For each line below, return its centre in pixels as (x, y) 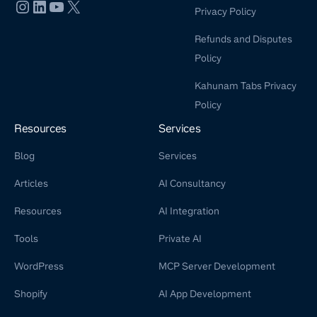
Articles (31, 184)
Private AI (180, 239)
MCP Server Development (217, 266)
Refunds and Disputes (243, 39)
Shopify (31, 294)
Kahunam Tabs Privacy (245, 86)
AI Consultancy (192, 184)
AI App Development (205, 294)
